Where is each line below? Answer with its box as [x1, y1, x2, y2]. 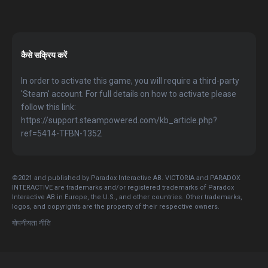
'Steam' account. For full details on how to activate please [21, 89, 236, 99]
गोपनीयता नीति [12, 219, 51, 227]
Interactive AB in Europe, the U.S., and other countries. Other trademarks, [12, 193, 242, 201]
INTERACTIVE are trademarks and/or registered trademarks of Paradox [12, 184, 234, 191]
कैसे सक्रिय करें [21, 50, 67, 60]
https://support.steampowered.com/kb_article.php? [21, 115, 217, 125]
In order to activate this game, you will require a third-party [21, 76, 239, 86]
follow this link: [21, 102, 76, 112]
